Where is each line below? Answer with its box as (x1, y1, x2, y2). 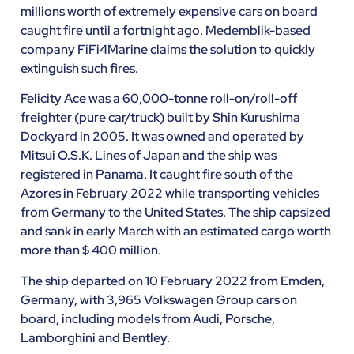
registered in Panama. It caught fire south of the (20, 166, 293, 183)
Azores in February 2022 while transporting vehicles (20, 185, 319, 202)
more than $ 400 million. (20, 242, 161, 259)
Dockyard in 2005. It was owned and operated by (20, 128, 304, 145)
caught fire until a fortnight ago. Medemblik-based (20, 21, 311, 39)
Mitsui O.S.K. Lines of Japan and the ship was (20, 147, 277, 164)
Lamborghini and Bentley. (20, 329, 170, 346)
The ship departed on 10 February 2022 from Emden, (20, 272, 325, 289)
